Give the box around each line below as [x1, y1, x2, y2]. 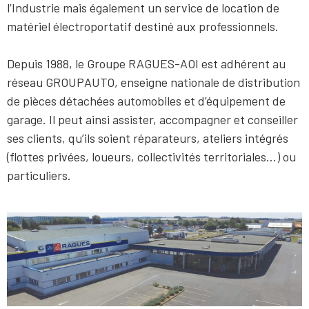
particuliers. [7, 168, 71, 183]
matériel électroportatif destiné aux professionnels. [7, 19, 279, 34]
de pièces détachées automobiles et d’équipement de [7, 93, 286, 108]
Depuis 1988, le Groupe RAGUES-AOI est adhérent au [7, 56, 286, 71]
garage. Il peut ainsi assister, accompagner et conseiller [7, 112, 298, 127]
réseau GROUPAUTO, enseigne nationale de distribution [7, 74, 300, 90]
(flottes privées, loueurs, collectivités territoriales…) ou [7, 149, 296, 164]
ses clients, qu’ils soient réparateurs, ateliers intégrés [7, 130, 288, 146]
